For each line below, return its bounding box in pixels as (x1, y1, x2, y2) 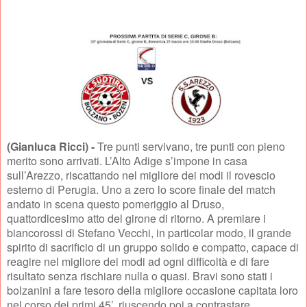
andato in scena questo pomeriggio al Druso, (7, 196, 224, 212)
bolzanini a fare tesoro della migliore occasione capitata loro (7, 282, 298, 299)
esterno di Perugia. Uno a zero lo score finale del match (7, 182, 275, 198)
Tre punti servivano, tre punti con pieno (97, 138, 285, 155)
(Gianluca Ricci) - (7, 138, 97, 155)
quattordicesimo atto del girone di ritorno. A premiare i (7, 210, 266, 227)
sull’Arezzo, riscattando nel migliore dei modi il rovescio (7, 167, 275, 184)
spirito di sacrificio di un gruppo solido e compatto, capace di (7, 239, 299, 256)
